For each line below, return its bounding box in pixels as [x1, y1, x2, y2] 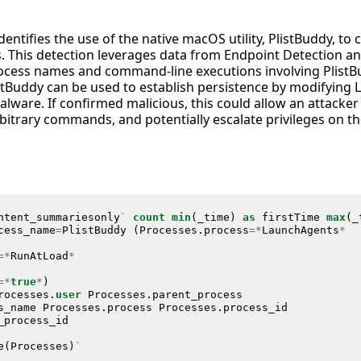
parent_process [151, 288, 243, 301]
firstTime [261, 210, 320, 223]
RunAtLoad [10, 249, 68, 262]
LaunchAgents [261, 223, 339, 236]
